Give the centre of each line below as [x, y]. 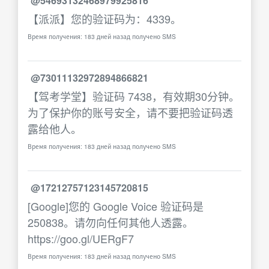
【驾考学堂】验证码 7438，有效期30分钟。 [134, 96]
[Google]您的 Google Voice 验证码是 [116, 206]
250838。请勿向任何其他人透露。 [110, 222]
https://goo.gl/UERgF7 [81, 238]
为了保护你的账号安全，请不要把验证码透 [130, 112]
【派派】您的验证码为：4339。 [104, 19]
